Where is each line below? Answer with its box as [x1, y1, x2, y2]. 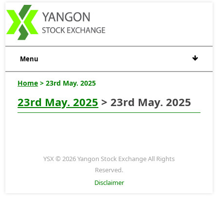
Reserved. [95, 165, 123, 174]
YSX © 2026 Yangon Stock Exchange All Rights [43, 154, 175, 163]
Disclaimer [94, 178, 124, 187]
